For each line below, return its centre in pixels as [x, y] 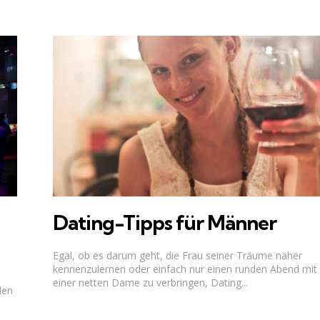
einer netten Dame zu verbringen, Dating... [150, 283]
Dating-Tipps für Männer [165, 222]
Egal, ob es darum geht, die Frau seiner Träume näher [177, 256]
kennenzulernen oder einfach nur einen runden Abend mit [185, 269]
